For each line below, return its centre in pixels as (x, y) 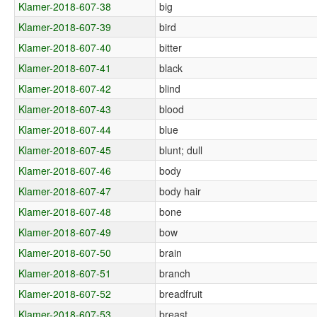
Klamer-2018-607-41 (65, 68)
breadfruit (181, 293)
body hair (180, 191)
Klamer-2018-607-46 (65, 170)
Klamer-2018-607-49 (65, 232)
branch (175, 273)
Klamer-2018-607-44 (65, 129)
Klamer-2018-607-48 (65, 211)
